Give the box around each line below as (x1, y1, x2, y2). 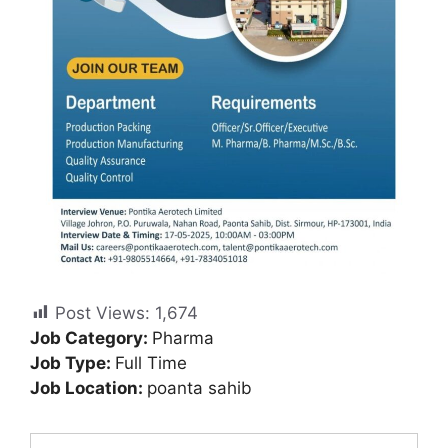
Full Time (115, 353, 187, 374)
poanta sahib (147, 378, 252, 399)
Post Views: (55, 303, 150, 324)
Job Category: (30, 328, 152, 349)
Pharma (152, 328, 214, 349)
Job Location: (30, 378, 147, 399)
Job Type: (30, 353, 115, 374)
